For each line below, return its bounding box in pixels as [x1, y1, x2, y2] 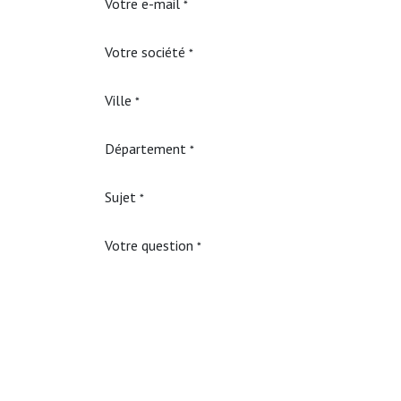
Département [105, 140, 186, 158]
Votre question [105, 236, 193, 254]
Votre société [105, 43, 185, 61]
